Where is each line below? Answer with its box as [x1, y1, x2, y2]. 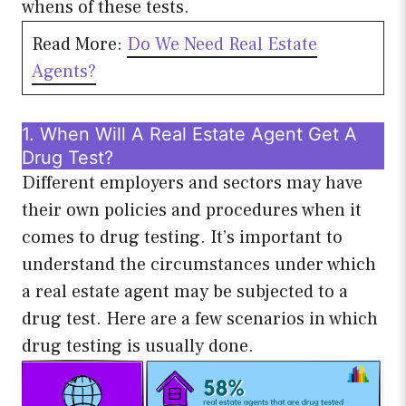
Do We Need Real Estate [127, 33, 317, 57]
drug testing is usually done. [22, 334, 254, 359]
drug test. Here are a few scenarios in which [22, 307, 378, 332]
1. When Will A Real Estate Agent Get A [22, 123, 357, 146]
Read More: [32, 33, 127, 57]
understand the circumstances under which [22, 253, 376, 277]
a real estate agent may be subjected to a [22, 280, 348, 304]
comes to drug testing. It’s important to [22, 226, 343, 250]
